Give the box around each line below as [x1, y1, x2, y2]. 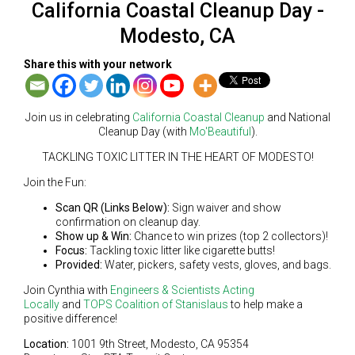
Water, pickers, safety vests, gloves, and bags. [102, 258, 331, 271]
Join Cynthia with [24, 283, 110, 296]
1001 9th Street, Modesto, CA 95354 [71, 337, 249, 350]
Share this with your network [24, 57, 172, 71]
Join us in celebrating [25, 110, 132, 124]
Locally [24, 297, 59, 311]
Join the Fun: [24, 175, 86, 189]
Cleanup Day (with [97, 124, 189, 138]
